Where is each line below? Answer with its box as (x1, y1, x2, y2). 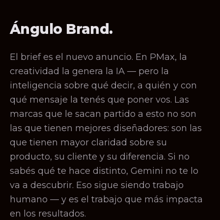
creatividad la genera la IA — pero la (10, 66, 169, 77)
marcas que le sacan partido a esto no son (10, 109, 196, 119)
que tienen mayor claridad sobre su (10, 137, 167, 148)
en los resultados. (10, 208, 86, 219)
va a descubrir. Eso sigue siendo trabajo (10, 180, 184, 191)
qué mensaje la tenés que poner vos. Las (10, 94, 189, 105)
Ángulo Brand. (10, 21, 113, 37)
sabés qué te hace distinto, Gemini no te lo (10, 165, 198, 176)
